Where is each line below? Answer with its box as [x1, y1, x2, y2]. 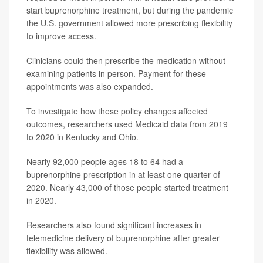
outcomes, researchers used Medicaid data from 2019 [26, 118, 228, 130]
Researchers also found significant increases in [26, 219, 201, 231]
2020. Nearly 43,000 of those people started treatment [26, 181, 228, 194]
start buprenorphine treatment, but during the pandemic [26, 4, 233, 16]
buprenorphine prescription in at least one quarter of [26, 168, 220, 181]
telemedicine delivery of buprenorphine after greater [26, 232, 220, 244]
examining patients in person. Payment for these [26, 68, 206, 80]
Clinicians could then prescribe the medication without [26, 55, 225, 67]
